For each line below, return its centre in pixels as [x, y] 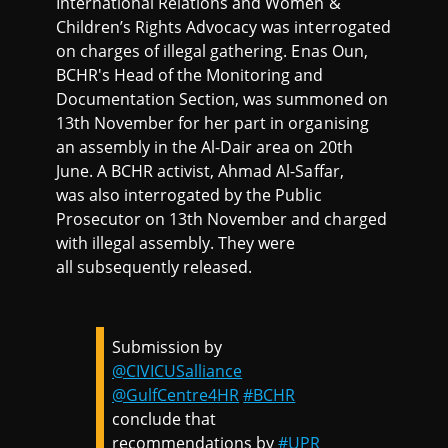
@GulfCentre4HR [176, 395]
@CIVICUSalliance [177, 371]
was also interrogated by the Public [189, 195]
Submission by [167, 347]
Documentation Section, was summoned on [222, 99]
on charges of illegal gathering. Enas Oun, [212, 51]
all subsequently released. [154, 267]
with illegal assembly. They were [176, 243]
